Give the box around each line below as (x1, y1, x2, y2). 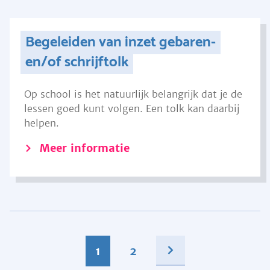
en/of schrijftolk (25, 51, 128, 74)
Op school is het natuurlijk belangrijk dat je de (24, 88, 242, 100)
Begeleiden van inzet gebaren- (25, 31, 216, 54)
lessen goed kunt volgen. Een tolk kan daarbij (24, 102, 239, 115)
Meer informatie (40, 141, 130, 155)
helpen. (24, 117, 62, 129)
